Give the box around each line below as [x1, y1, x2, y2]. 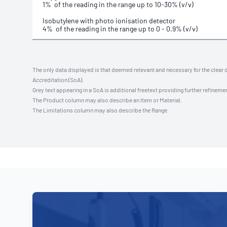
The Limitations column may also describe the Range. [32, 106, 169, 113]
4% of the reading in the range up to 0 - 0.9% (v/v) [43, 24, 198, 33]
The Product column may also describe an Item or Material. [32, 96, 182, 103]
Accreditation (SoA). [32, 76, 84, 83]
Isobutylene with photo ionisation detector [43, 16, 175, 25]
